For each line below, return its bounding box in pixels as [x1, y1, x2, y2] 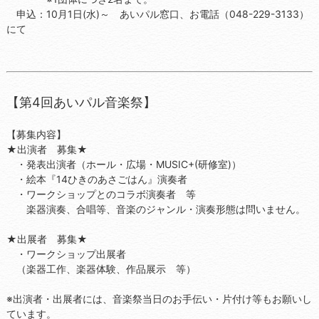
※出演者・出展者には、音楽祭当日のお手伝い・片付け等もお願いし [6, 292, 312, 305]
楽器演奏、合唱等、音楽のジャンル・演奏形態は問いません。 [6, 202, 305, 215]
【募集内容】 [6, 127, 66, 140]
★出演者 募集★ [6, 142, 88, 155]
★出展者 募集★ [6, 232, 88, 245]
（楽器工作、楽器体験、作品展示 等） [6, 262, 196, 275]
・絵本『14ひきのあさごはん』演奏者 [6, 172, 187, 185]
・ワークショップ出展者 [6, 247, 126, 260]
